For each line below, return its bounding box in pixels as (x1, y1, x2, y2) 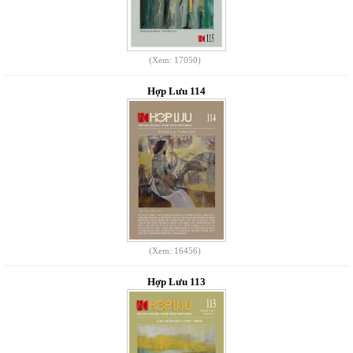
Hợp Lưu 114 (147, 85, 206, 97)
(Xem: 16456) (148, 246, 201, 255)
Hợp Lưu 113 (147, 276, 206, 288)
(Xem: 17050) (148, 55, 201, 65)
